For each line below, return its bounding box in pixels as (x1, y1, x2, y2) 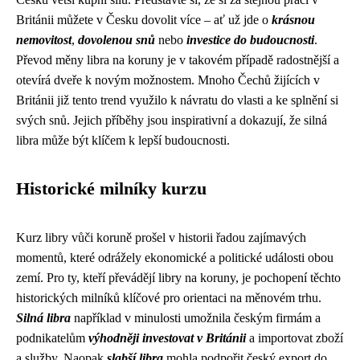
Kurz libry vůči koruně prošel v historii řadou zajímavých (16, 231, 306, 244)
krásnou (272, 13, 315, 27)
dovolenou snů (78, 33, 155, 47)
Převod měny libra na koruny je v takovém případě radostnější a (16, 53, 339, 67)
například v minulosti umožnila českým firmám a (71, 311, 321, 325)
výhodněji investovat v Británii (88, 331, 246, 345)
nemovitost (16, 33, 72, 47)
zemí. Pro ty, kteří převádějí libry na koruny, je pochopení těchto (16, 271, 341, 284)
